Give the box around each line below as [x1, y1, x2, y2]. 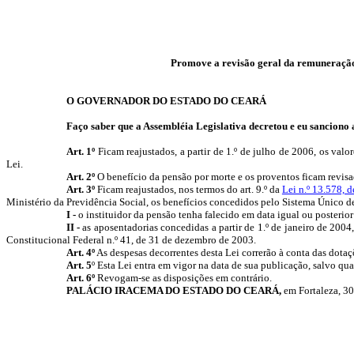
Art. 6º [66, 272, 95, 284]
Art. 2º [66, 171, 97, 183]
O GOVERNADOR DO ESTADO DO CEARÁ [66, 95, 266, 107]
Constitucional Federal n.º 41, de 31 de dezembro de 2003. [6, 234, 256, 246]
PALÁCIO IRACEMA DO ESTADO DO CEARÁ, [66, 284, 281, 296]
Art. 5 [66, 259, 92, 271]
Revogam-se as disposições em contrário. [94, 272, 272, 284]
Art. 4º [66, 247, 95, 258]
